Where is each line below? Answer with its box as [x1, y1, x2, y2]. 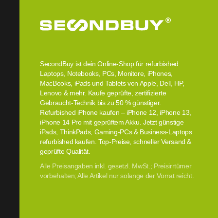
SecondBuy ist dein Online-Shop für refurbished [40, 60, 179, 68]
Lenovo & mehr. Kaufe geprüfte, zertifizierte [40, 89, 166, 97]
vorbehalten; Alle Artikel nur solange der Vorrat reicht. [40, 172, 194, 180]
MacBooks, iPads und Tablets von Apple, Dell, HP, [40, 79, 184, 87]
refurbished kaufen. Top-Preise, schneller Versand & [40, 138, 192, 145]
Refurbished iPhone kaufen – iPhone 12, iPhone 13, [40, 109, 191, 116]
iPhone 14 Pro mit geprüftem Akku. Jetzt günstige [40, 118, 184, 126]
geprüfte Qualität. [40, 147, 91, 155]
